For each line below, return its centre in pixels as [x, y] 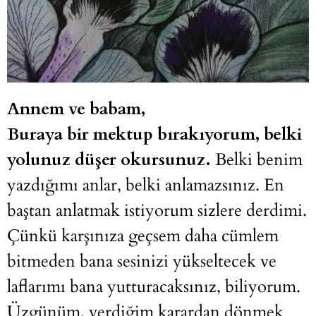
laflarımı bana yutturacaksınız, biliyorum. [154, 287]
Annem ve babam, [76, 109]
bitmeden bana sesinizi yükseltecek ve [142, 262]
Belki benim [257, 160]
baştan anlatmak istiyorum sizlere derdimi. [157, 211]
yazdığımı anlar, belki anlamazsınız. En [146, 186]
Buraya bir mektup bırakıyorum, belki [154, 135]
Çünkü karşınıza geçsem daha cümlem [143, 236]
